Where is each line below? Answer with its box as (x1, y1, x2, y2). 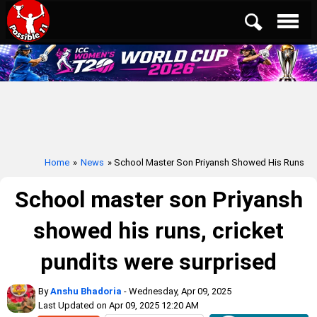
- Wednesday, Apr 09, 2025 (122, 286, 231, 296)
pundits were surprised (40, 248, 277, 275)
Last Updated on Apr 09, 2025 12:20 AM (38, 300, 199, 311)
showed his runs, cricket (33, 217, 284, 244)
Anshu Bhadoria (50, 286, 122, 296)
